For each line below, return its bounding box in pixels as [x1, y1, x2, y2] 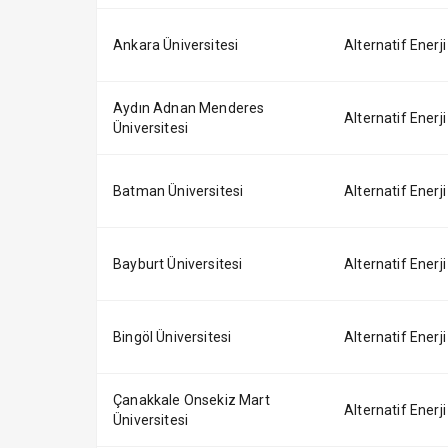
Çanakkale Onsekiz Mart [113, 392, 270, 408]
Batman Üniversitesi [113, 183, 244, 199]
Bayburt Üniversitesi [113, 256, 243, 272]
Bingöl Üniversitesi [113, 329, 232, 345]
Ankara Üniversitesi [113, 37, 239, 53]
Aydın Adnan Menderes [113, 100, 265, 116]
